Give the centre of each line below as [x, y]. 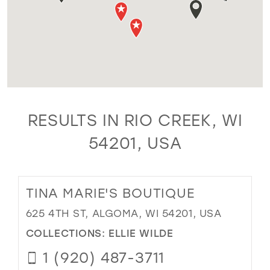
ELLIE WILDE [141, 232]
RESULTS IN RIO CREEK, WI [135, 120]
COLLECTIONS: [67, 232]
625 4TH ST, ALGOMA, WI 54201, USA [124, 213]
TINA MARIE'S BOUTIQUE [110, 193]
